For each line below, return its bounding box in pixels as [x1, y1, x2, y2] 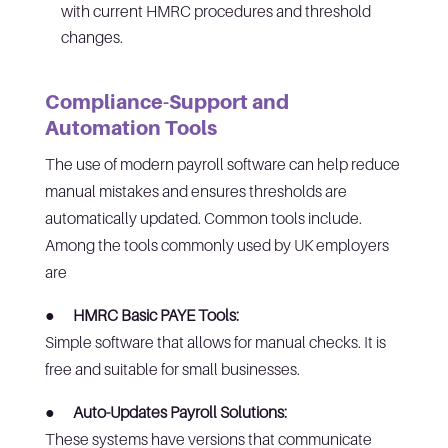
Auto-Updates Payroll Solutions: [72, 401, 287, 422]
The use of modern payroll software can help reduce [44, 153, 400, 174]
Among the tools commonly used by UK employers [44, 234, 389, 255]
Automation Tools [44, 115, 217, 140]
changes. [60, 26, 123, 47]
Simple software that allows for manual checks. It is [44, 331, 386, 352]
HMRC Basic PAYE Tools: [72, 304, 239, 325]
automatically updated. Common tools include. [44, 207, 362, 228]
